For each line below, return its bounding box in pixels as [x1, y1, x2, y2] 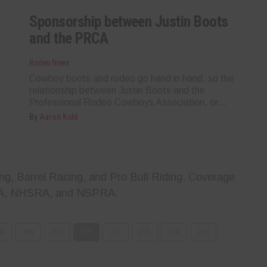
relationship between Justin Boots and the [29, 85, 206, 95]
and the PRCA [29, 29, 108, 47]
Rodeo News [29, 57, 70, 67]
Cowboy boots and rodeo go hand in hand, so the [29, 73, 235, 83]
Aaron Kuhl [39, 111, 79, 122]
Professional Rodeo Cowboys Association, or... [29, 97, 227, 107]
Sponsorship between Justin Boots [29, 12, 228, 30]
